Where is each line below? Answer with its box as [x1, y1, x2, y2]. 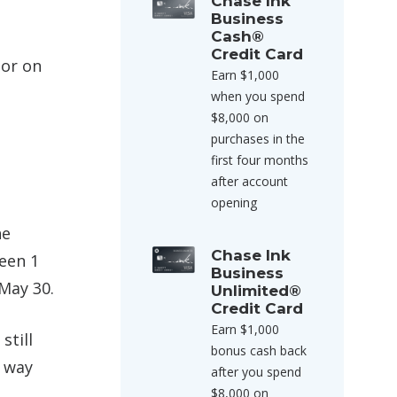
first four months [211, 152, 308, 168]
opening [211, 194, 257, 211]
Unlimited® [211, 282, 301, 300]
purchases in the [211, 130, 305, 147]
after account [211, 173, 288, 190]
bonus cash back [211, 342, 307, 359]
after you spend [211, 363, 301, 380]
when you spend [211, 88, 305, 105]
